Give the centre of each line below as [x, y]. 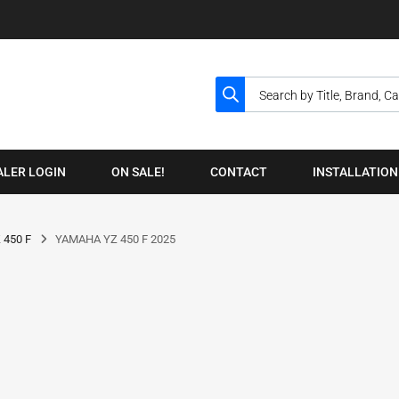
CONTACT [239, 172]
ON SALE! [138, 172]
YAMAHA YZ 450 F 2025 [116, 240]
